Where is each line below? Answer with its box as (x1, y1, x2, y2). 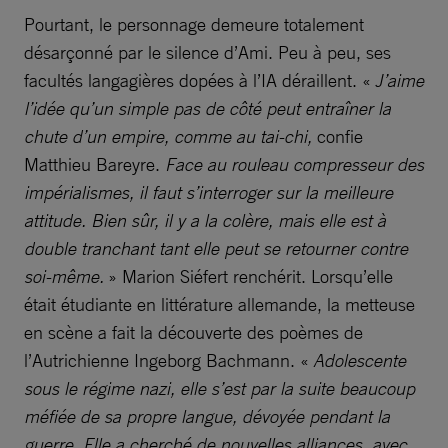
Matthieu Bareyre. (24, 153, 165, 176)
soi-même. (24, 265, 104, 288)
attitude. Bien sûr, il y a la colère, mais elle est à (24, 209, 386, 232)
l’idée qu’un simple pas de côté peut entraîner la (24, 97, 391, 120)
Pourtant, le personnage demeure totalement (24, 13, 364, 36)
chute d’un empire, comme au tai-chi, (24, 125, 312, 148)
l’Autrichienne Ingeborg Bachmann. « (24, 349, 313, 372)
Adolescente (313, 349, 406, 372)
